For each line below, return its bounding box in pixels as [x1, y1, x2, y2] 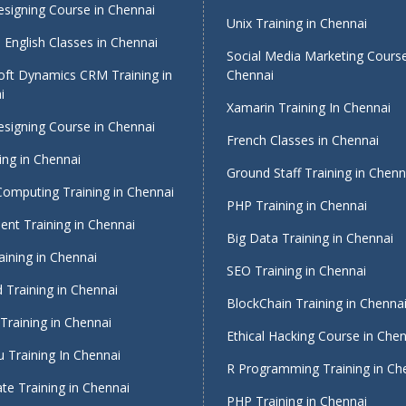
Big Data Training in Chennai [227, 229, 393, 246]
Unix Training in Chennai [227, 14, 367, 32]
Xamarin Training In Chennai [227, 99, 391, 116]
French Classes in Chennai [227, 131, 379, 149]
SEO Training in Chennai [227, 262, 366, 279]
